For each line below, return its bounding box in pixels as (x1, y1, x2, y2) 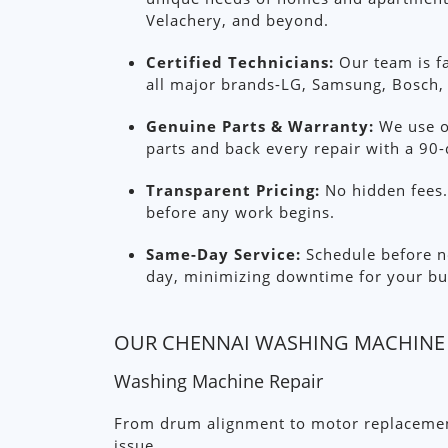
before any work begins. (146, 202, 335, 222)
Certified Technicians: (146, 52, 334, 72)
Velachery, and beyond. (146, 10, 329, 30)
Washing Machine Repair (114, 369, 323, 393)
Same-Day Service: (146, 244, 301, 264)
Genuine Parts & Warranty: (146, 116, 374, 136)
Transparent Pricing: (146, 180, 320, 200)
